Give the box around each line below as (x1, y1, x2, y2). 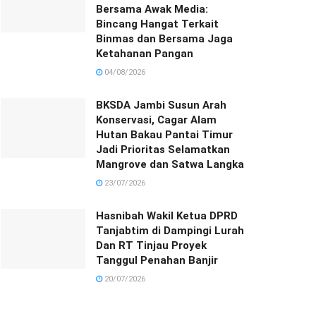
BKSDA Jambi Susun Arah (96, 98, 226, 111)
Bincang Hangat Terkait (96, 17, 219, 30)
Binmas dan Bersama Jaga (96, 32, 233, 45)
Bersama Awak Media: (96, 2, 208, 16)
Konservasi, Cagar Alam (96, 113, 217, 126)
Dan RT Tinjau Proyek (96, 238, 207, 252)
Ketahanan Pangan (96, 47, 193, 60)
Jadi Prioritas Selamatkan (96, 142, 230, 156)
